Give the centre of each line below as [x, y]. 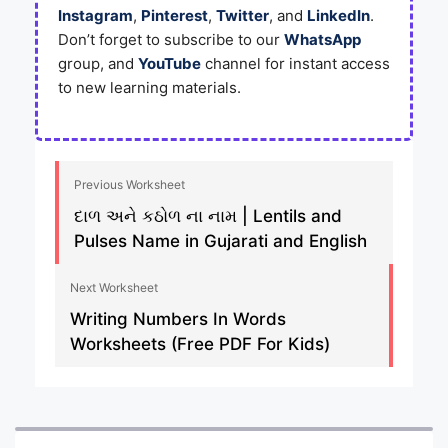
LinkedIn [338, 16]
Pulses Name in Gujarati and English [220, 240]
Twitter [242, 16]
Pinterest [174, 16]
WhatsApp [322, 40]
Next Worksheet [114, 287]
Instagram [95, 16]
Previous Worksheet [129, 184]
